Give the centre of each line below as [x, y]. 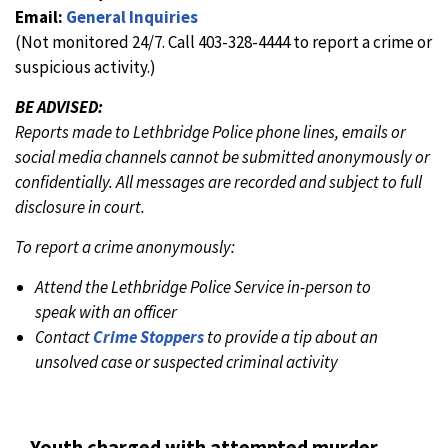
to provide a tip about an [291, 337]
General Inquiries [132, 17]
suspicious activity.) [85, 67]
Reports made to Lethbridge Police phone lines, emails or [210, 132]
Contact [64, 337]
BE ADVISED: [59, 107]
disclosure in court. [80, 207]
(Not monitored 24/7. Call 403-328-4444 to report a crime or [223, 42]
